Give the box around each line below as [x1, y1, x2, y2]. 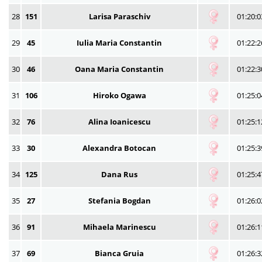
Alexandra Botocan [82, 142, 156, 153]
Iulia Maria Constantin [77, 37, 162, 48]
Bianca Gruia [95, 247, 144, 258]
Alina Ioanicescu [88, 116, 151, 127]
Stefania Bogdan [88, 195, 151, 206]
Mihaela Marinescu [82, 221, 156, 232]
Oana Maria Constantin [75, 63, 164, 74]
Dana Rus [101, 168, 137, 180]
